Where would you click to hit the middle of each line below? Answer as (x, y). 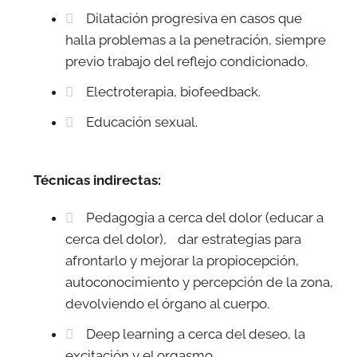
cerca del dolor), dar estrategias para (184, 239)
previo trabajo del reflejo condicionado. (187, 62)
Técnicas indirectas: (98, 180)
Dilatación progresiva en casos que (194, 19)
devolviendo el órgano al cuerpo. (168, 304)
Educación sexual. (142, 122)
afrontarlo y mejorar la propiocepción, (182, 261)
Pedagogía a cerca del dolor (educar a (205, 218)
